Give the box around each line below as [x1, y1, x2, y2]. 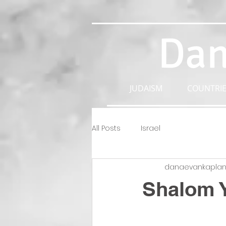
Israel [141, 123, 160, 133]
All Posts [92, 123, 121, 133]
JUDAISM [129, 83, 162, 94]
